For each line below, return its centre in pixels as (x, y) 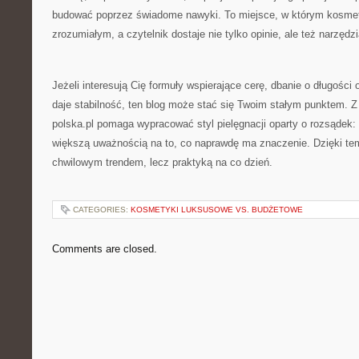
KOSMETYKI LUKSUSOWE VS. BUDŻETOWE (217, 210)
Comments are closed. (105, 249)
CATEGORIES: (102, 210)
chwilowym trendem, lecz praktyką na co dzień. (162, 162)
